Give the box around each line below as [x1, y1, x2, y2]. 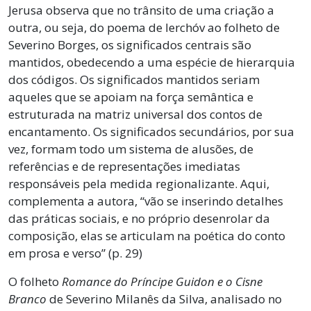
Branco [8, 290, 47, 307]
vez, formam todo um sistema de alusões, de [8, 140, 253, 157]
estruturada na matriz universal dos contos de [8, 106, 262, 122]
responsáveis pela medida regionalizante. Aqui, [8, 175, 269, 192]
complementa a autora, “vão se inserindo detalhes [8, 192, 283, 209]
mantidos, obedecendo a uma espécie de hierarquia [8, 53, 295, 70]
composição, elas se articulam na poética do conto [8, 227, 285, 244]
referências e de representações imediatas [8, 158, 240, 174]
